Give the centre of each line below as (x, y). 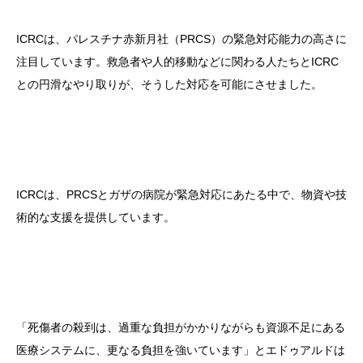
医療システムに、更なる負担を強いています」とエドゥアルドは (181, 350)
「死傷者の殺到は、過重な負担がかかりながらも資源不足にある (181, 328)
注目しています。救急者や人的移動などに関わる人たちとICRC (177, 62)
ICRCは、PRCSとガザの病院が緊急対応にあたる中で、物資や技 (181, 195)
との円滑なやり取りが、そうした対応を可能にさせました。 (169, 85)
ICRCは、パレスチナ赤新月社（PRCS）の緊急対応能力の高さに (181, 39)
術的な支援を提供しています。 (96, 218)
